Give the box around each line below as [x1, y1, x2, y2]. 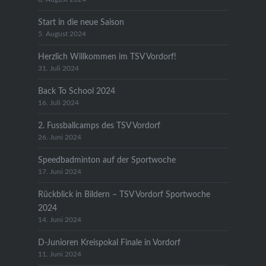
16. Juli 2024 [37, 99, 79, 106]
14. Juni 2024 [37, 216, 81, 223]
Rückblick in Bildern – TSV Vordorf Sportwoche [37, 189, 210, 199]
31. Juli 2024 [37, 65, 79, 72]
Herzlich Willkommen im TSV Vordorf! [37, 52, 176, 61]
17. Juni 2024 [37, 168, 81, 175]
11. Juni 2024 [37, 251, 81, 258]
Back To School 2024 [37, 86, 115, 96]
